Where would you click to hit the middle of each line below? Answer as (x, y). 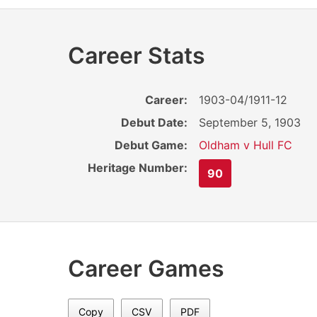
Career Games (146, 269)
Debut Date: (155, 123)
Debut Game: (151, 145)
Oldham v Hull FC (246, 145)
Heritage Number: (138, 168)
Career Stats (137, 56)
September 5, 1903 (250, 123)
